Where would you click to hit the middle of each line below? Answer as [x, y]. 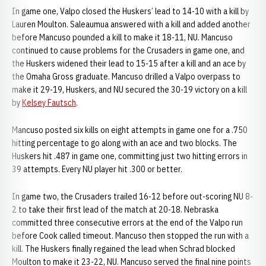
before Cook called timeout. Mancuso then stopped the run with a [130, 236]
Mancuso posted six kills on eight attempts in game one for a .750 [130, 130]
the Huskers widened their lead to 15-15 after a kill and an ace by [129, 64]
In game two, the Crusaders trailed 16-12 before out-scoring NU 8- [132, 197]
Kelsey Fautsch [49, 103]
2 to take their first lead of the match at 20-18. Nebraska [115, 210]
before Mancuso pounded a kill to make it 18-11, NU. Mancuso [122, 37]
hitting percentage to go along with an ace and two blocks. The [124, 143]
